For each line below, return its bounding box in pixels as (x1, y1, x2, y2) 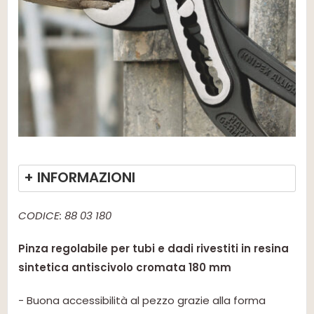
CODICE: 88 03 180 (18, 208, 111, 224)
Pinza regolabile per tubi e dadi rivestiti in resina (18, 241, 289, 257)
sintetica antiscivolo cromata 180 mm (18, 260, 231, 275)
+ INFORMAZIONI (24, 168, 135, 188)
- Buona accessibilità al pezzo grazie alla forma (18, 293, 266, 308)
